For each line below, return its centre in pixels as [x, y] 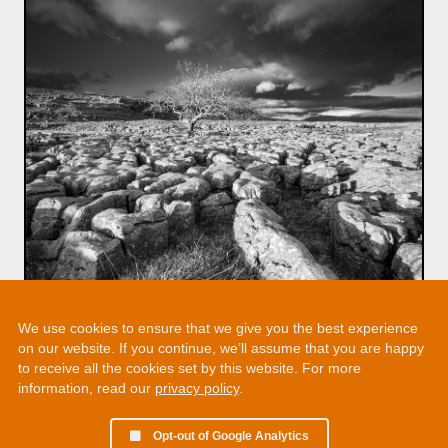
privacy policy [197, 388]
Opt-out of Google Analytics [231, 436]
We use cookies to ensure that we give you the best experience [218, 328]
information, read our [86, 388]
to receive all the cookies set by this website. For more [189, 368]
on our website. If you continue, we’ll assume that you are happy [221, 348]
